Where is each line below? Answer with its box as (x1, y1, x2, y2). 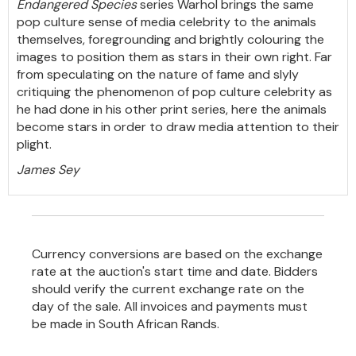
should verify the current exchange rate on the (32, 281, 304, 297)
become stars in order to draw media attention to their (17, 118, 339, 135)
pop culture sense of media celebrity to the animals (17, 14, 316, 30)
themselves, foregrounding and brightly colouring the (17, 31, 324, 48)
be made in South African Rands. (32, 315, 219, 332)
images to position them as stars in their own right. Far (17, 48, 332, 65)
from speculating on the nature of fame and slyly (17, 66, 299, 83)
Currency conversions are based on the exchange (32, 246, 323, 262)
